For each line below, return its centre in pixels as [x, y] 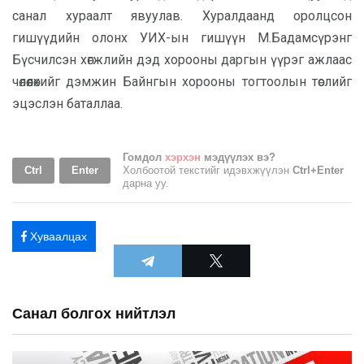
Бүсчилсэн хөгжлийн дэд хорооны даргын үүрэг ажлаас [182, 60]
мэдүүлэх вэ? [238, 157]
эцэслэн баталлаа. [67, 104]
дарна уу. [146, 183]
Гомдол [144, 157]
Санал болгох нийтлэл [94, 314]
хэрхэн [183, 157]
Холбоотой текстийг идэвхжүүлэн [208, 170]
